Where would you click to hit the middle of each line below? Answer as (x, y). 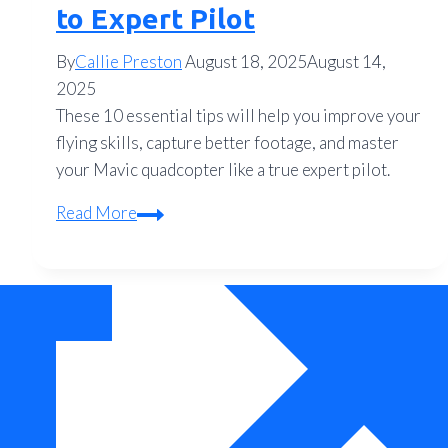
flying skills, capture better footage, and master (227, 143)
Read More (96, 213)
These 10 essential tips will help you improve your (238, 116)
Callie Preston (128, 62)
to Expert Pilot (155, 19)
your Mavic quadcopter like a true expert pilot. (223, 170)
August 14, (346, 62)
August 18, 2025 (246, 62)
